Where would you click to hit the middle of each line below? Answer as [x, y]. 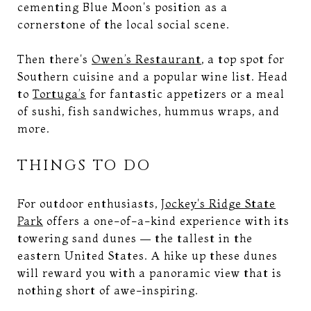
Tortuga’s [59, 93]
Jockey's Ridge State [218, 203]
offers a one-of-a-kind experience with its [166, 220]
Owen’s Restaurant [146, 59]
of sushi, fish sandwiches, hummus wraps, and [149, 111]
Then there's [54, 59]
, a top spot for [243, 59]
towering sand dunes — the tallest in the [135, 238]
